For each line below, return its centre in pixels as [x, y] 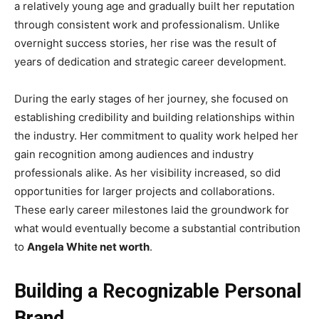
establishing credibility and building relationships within [155, 117]
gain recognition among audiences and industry [134, 154]
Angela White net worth [88, 246]
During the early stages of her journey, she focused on [151, 98]
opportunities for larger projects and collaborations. [145, 191]
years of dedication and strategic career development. [150, 61]
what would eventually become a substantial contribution [157, 228]
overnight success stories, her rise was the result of [145, 43]
